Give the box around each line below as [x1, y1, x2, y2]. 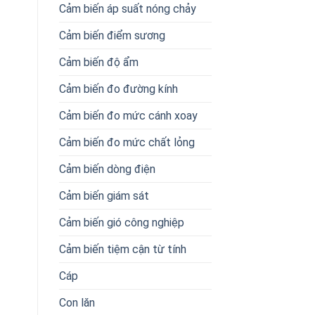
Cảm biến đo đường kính [58, 82, 178, 96]
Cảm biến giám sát [58, 188, 149, 202]
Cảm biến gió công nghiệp [58, 215, 184, 229]
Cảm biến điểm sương [58, 28, 165, 42]
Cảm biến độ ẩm [58, 55, 139, 69]
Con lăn [58, 295, 95, 309]
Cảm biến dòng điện [58, 162, 155, 176]
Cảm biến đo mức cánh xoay [58, 108, 198, 122]
